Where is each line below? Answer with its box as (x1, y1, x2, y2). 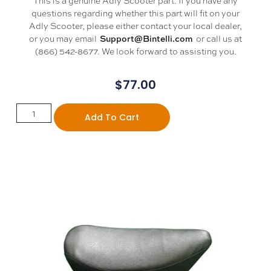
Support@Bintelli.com (100, 32, 193, 44)
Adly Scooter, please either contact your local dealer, (29, 19, 242, 31)
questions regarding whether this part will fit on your (31, 6, 240, 19)
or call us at (194, 31, 242, 44)
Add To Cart (84, 111, 139, 123)
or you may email (29, 31, 99, 44)
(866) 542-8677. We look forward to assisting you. (34, 44, 237, 57)
